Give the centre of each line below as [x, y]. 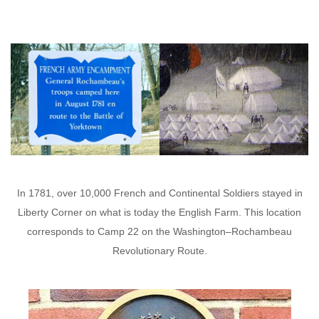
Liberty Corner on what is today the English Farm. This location [159, 213]
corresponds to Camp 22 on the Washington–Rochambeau [159, 232]
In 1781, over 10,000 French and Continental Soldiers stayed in [159, 193]
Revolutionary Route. [159, 251]
